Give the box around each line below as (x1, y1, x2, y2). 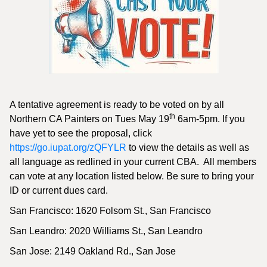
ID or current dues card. (10, 185, 108, 195)
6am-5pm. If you (175, 114, 245, 124)
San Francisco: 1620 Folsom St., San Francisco (10, 206, 211, 216)
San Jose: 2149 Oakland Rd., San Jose (10, 246, 176, 256)
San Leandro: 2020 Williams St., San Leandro (10, 226, 203, 236)
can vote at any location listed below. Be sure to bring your (10, 171, 254, 181)
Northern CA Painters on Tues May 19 (10, 114, 169, 124)
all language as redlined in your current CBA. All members (10, 157, 256, 167)
